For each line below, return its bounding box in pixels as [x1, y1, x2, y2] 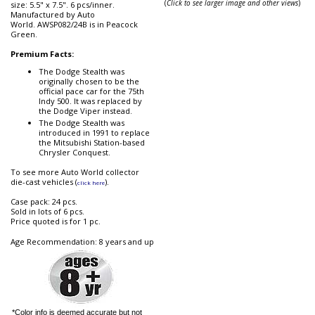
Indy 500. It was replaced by [39, 96, 142, 107]
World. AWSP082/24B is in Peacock [11, 19, 138, 30]
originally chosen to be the [39, 76, 139, 87]
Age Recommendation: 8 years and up [11, 236, 154, 247]
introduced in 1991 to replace [39, 127, 150, 139]
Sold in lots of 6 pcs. [11, 206, 84, 217]
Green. [11, 29, 39, 40]
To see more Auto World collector [11, 167, 139, 178]
